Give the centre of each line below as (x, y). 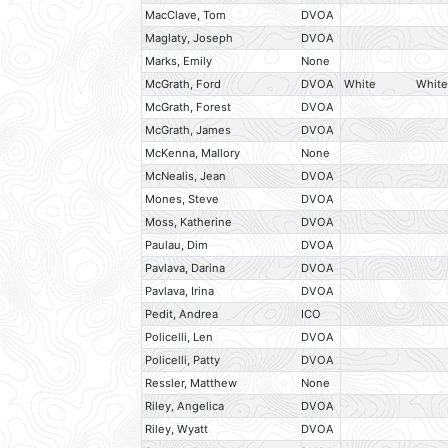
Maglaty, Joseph (189, 38)
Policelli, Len (179, 337)
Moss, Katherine (189, 222)
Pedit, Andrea (182, 314)
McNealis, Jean (186, 176)
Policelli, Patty (183, 360)
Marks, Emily (179, 61)
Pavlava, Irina (180, 291)
